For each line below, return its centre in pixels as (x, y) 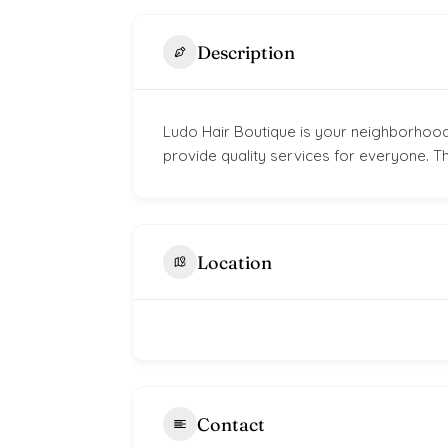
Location (234, 262)
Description (246, 52)
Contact (231, 424)
